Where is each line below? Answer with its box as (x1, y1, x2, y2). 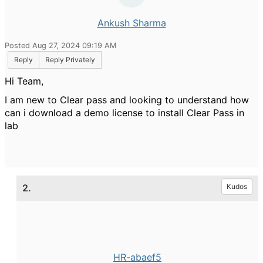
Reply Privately (45, 55, 95, 64)
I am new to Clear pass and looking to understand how (5, 94, 249, 106)
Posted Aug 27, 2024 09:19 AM (5, 41, 116, 50)
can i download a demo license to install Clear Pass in (5, 107, 244, 119)
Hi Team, (5, 75, 43, 87)
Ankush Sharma (97, 17, 166, 29)
